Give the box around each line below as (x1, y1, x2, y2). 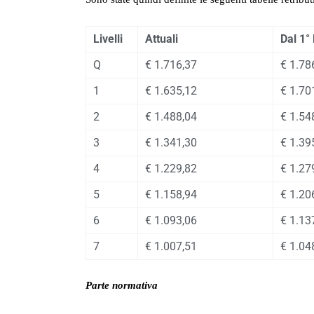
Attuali (145, 32, 178, 46)
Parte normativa (86, 280, 158, 292)
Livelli (93, 32, 123, 46)
